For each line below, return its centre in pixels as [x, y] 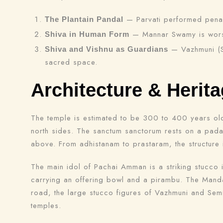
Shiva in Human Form [87, 34]
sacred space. [71, 62]
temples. [46, 206]
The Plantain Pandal [84, 19]
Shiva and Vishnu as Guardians [107, 49]
